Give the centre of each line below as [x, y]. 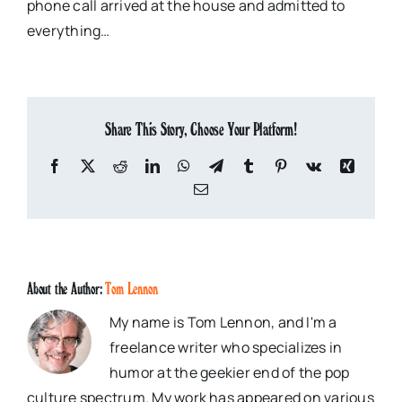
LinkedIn [186, 166]
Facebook [90, 166]
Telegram [249, 166]
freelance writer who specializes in [226, 348]
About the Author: [66, 289]
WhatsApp [221, 166]
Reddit [146, 166]
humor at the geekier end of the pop [230, 373]
